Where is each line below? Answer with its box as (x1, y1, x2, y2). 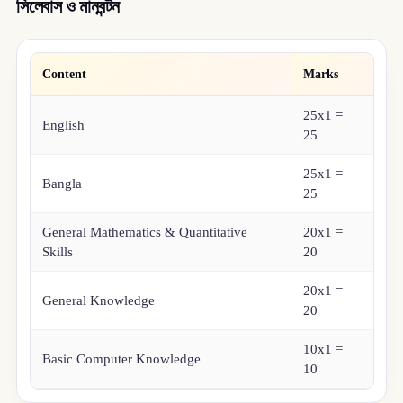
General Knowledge (42, 292, 156, 308)
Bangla (42, 175, 83, 191)
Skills (42, 244, 74, 259)
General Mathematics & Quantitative (42, 224, 248, 239)
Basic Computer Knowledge (42, 351, 201, 366)
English (42, 117, 85, 132)
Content (42, 67, 87, 81)
